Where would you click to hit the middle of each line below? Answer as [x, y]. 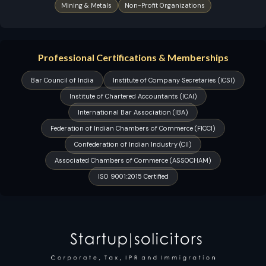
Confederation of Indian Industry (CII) [133, 144]
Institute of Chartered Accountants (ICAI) [133, 96]
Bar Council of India [62, 80]
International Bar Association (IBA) [133, 112]
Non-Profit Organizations [165, 5]
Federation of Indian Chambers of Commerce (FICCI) [133, 128]
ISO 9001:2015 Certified [133, 176]
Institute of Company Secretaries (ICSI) [174, 80]
